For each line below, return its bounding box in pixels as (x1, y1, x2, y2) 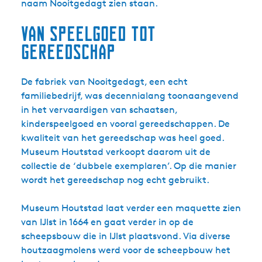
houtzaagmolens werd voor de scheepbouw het (21, 244, 230, 256)
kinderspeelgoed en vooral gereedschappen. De (21, 118, 230, 129)
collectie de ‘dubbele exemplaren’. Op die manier (21, 160, 236, 171)
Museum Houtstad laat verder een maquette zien (21, 202, 241, 213)
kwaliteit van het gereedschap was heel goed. (21, 132, 224, 143)
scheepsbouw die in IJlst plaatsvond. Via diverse (21, 230, 230, 242)
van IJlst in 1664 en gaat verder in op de (21, 216, 194, 227)
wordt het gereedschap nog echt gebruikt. (21, 174, 209, 185)
